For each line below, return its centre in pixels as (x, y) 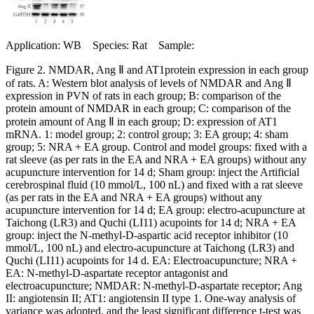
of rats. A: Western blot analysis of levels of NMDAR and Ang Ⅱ (149, 83)
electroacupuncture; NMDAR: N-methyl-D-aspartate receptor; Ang (154, 285)
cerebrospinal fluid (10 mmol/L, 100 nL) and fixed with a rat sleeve (154, 184)
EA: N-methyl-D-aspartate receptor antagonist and (117, 273)
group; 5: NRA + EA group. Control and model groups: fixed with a (156, 146)
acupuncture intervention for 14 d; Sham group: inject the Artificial (152, 172)
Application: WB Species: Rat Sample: (100, 45)
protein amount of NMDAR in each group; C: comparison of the (148, 108)
